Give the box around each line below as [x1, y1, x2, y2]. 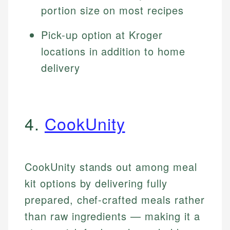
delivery [41, 60, 80, 75]
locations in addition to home [41, 44, 185, 59]
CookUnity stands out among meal [25, 159, 197, 175]
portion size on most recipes [41, 3, 184, 18]
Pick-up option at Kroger [41, 27, 163, 43]
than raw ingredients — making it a [25, 208, 200, 224]
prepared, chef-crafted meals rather [25, 192, 205, 207]
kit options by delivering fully [25, 176, 167, 191]
